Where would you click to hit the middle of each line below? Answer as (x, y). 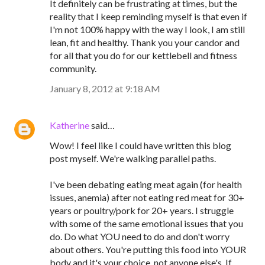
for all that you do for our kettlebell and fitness (143, 55)
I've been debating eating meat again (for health (146, 184)
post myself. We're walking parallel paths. (133, 158)
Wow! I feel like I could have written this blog (140, 145)
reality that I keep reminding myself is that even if (148, 16)
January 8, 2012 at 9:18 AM (105, 88)
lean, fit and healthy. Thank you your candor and (145, 42)
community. (73, 68)
